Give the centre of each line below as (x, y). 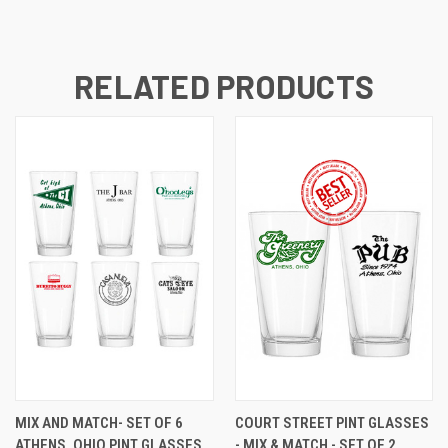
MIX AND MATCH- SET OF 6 (99, 423)
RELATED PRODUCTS (224, 86)
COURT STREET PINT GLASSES (331, 423)
